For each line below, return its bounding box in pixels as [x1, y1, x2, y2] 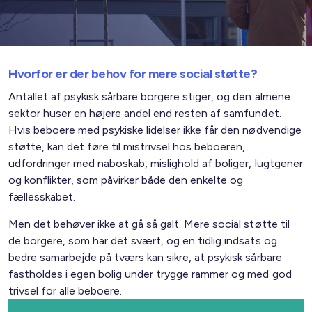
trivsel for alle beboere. [8, 284, 123, 297]
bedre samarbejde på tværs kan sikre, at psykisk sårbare [8, 251, 282, 264]
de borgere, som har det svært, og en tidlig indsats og [8, 234, 277, 247]
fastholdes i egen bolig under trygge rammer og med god [8, 267, 292, 281]
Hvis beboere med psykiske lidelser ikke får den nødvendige [8, 123, 302, 136]
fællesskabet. [8, 190, 76, 203]
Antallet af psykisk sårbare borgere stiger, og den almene [8, 90, 290, 103]
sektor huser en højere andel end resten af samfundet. [8, 107, 281, 120]
